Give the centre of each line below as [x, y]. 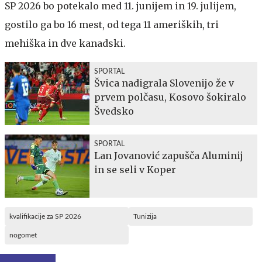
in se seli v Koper [135, 169]
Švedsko [114, 111]
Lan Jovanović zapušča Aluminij [169, 155]
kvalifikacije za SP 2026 [45, 216]
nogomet [23, 235]
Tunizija [145, 216]
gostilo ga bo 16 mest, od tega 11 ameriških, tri [112, 24]
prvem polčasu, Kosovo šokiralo [170, 97]
